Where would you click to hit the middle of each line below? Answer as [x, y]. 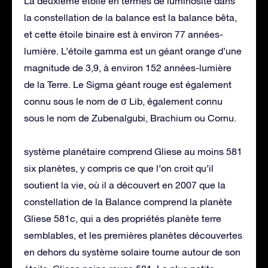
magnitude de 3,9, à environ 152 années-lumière [128, 67]
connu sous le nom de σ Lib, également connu [123, 101]
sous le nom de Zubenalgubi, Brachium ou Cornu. [130, 118]
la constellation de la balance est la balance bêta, [130, 17]
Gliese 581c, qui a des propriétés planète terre [123, 218]
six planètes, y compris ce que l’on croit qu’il [119, 168]
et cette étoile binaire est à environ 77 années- [124, 34]
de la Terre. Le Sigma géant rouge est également [128, 84]
